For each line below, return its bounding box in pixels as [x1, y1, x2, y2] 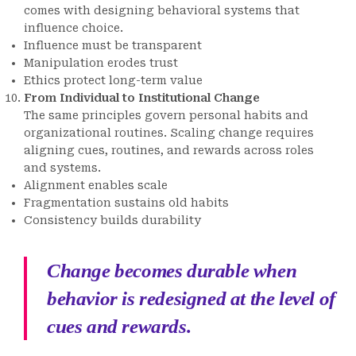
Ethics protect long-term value [24, 74, 203, 87]
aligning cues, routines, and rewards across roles [24, 144, 314, 157]
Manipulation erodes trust [24, 56, 178, 69]
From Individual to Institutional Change [24, 91, 260, 104]
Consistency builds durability [24, 214, 201, 226]
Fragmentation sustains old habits [24, 196, 229, 209]
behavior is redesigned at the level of [47, 288, 335, 309]
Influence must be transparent [24, 39, 202, 52]
